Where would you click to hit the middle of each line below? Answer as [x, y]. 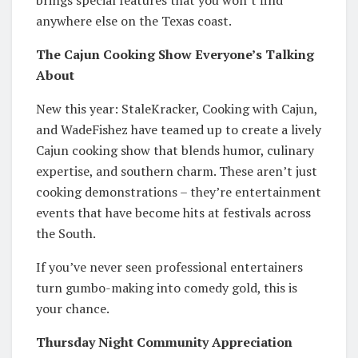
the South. [66, 233]
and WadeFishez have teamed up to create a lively [179, 129]
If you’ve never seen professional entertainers [169, 267]
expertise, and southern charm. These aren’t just [177, 171]
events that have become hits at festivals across [173, 212]
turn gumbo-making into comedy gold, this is [167, 287]
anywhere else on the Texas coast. [134, 20]
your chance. [73, 308]
